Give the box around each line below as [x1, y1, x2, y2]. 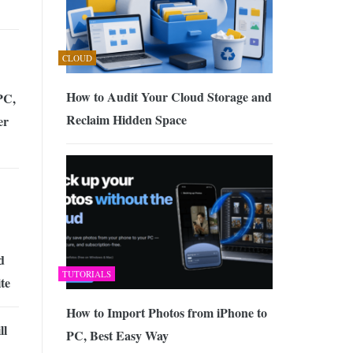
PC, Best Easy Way [65, 326, 169, 345]
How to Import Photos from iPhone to [65, 303, 267, 322]
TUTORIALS [61, 268, 111, 281]
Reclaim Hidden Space [65, 110, 187, 128]
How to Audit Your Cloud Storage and [65, 87, 272, 106]
